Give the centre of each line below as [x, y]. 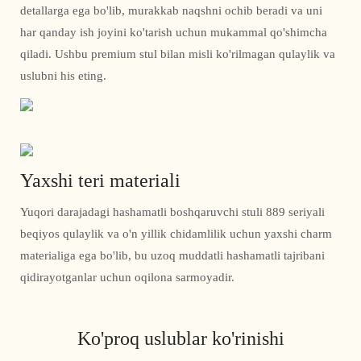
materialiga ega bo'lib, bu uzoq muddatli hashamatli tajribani [172, 256]
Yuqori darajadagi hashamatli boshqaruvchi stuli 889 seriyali [172, 212]
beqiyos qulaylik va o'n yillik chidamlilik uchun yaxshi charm [176, 234]
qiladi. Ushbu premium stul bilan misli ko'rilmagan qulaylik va [178, 54]
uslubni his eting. [63, 76]
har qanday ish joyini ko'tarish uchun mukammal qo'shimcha [174, 33]
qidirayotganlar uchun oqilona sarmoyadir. [127, 278]
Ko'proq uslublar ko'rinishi [180, 338]
